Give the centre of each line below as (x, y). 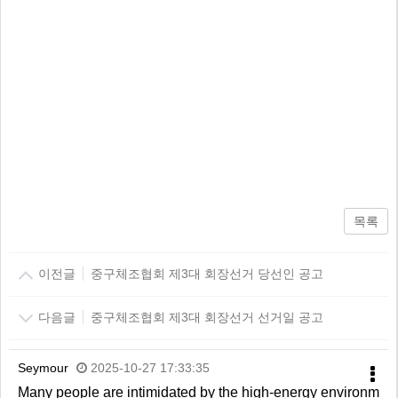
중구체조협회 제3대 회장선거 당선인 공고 (203, 274)
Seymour (43, 368)
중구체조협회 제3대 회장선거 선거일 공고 (203, 318)
